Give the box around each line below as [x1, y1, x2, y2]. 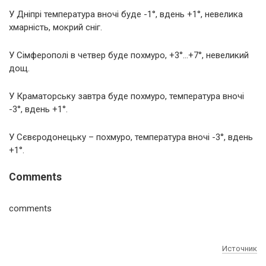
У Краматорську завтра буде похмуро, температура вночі [9, 90, 244, 102]
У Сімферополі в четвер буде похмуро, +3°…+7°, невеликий [9, 49, 249, 61]
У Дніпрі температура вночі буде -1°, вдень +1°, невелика [9, 8, 243, 20]
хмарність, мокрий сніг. [9, 21, 102, 33]
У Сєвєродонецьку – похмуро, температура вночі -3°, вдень [9, 131, 253, 142]
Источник [222, 243, 257, 253]
